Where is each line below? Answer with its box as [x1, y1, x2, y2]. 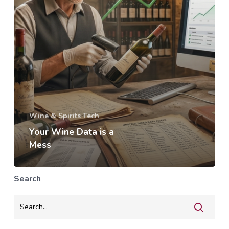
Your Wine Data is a [29, 125, 114, 138]
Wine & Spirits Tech [29, 110, 99, 121]
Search [13, 173, 41, 185]
